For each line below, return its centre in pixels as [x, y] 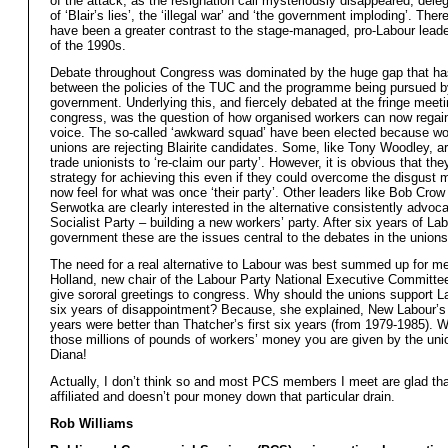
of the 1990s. [88, 46]
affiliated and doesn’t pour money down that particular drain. [222, 397]
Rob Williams [91, 424]
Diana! [68, 355]
